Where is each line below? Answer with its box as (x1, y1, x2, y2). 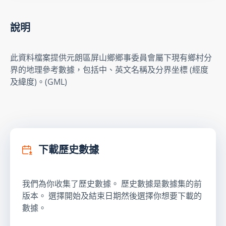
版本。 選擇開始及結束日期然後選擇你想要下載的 (22, 190, 202, 201)
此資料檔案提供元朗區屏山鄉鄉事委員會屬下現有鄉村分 (10, 51, 212, 63)
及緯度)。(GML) (10, 76, 67, 87)
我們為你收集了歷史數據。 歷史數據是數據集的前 (22, 178, 202, 189)
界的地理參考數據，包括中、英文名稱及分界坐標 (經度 (10, 64, 208, 75)
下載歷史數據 (36, 142, 99, 157)
